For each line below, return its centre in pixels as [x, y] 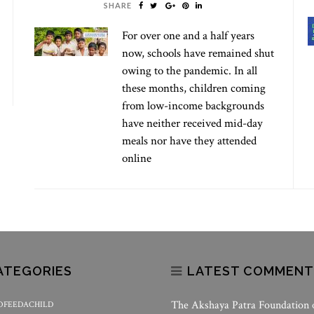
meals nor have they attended [189, 141]
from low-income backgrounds [193, 106]
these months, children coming [194, 88]
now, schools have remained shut [198, 53]
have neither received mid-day [192, 123]
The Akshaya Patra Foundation [240, 305]
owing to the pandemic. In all [190, 71]
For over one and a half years [188, 36]
